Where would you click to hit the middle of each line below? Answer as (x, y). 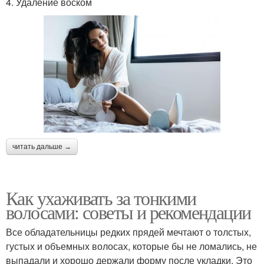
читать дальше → (42, 147)
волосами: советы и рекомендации (128, 212)
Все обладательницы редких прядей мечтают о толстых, (128, 232)
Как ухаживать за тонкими (101, 198)
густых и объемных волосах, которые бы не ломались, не (131, 246)
